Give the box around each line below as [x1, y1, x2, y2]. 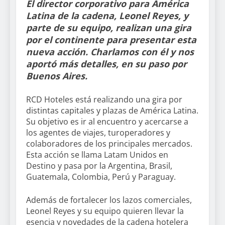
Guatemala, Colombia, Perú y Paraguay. [26, 171, 178, 183]
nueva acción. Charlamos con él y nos [26, 46, 194, 58]
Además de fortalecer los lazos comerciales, [26, 194, 192, 206]
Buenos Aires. [26, 70, 90, 82]
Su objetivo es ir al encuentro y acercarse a [26, 116, 188, 128]
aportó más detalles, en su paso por [26, 58, 187, 70]
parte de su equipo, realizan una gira [26, 22, 191, 34]
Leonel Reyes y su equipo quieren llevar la [26, 205, 184, 217]
